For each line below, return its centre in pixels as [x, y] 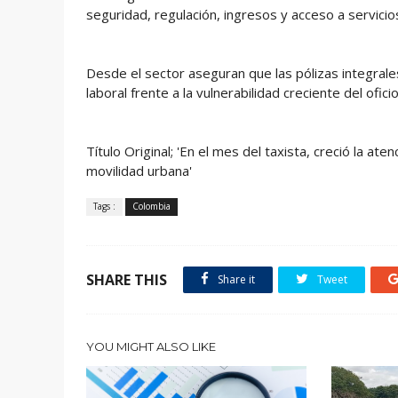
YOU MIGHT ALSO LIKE [151, 346]
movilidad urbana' [139, 171]
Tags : [104, 206]
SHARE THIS [127, 280]
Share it [235, 279]
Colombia [151, 206]
